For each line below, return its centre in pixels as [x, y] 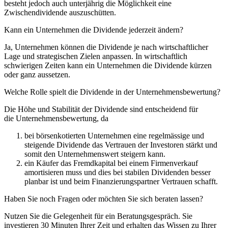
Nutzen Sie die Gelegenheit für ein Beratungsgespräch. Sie [98, 216]
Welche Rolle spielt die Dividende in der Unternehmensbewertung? [112, 92]
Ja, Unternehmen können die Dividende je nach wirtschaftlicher [106, 47]
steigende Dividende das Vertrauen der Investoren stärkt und [121, 145]
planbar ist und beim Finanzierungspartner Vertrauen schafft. [121, 181]
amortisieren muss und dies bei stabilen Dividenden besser [118, 172]
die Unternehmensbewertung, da [56, 118]
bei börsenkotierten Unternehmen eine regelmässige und [114, 135]
